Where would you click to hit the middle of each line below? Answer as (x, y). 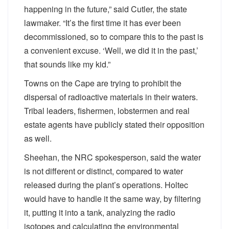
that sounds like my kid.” (67, 64)
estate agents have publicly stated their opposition (114, 124)
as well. (38, 138)
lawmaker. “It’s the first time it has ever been (102, 23)
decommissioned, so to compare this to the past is (114, 37)
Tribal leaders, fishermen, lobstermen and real (107, 111)
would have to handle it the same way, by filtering (112, 199)
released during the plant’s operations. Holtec (106, 185)
